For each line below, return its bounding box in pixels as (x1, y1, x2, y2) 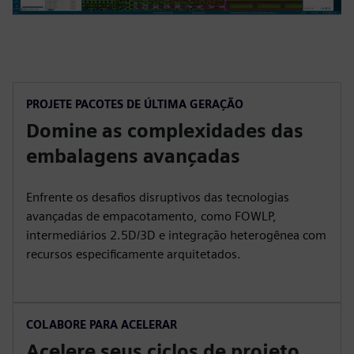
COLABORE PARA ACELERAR (26, 318, 177, 331)
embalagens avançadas (26, 145, 240, 168)
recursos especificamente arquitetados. (26, 247, 241, 262)
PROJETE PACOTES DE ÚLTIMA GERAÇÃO (26, 97, 243, 111)
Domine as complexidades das (26, 119, 303, 142)
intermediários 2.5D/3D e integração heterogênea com (26, 228, 326, 243)
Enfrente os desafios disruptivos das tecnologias (26, 190, 289, 205)
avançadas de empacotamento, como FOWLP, (26, 209, 277, 224)
